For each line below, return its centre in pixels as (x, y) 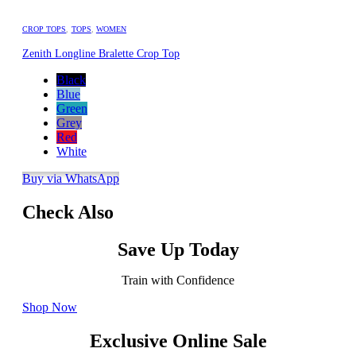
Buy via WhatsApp (71, 178)
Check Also (68, 212)
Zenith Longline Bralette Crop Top (101, 54)
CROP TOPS (44, 29)
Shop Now (50, 307)
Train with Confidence (178, 280)
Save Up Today (178, 249)
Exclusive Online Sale (178, 341)
